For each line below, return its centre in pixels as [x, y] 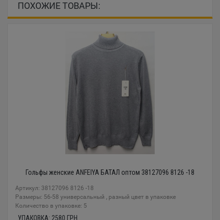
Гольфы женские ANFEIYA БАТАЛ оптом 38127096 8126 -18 [110, 173]
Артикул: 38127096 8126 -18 [55, 188]
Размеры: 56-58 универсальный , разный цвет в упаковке [96, 197]
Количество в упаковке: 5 [51, 206]
